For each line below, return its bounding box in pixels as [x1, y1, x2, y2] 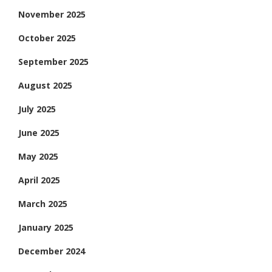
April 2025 [18, 174, 60, 186]
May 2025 [18, 150, 58, 162]
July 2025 [18, 103, 56, 115]
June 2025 [18, 126, 59, 138]
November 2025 [18, 8, 86, 20]
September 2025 [18, 55, 89, 67]
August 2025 [18, 79, 72, 91]
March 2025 [18, 197, 67, 209]
